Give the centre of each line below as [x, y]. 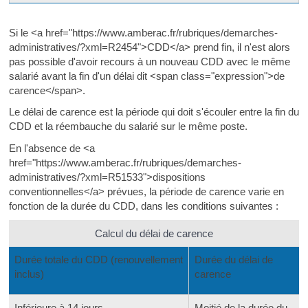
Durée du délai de [233, 260]
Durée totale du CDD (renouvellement [98, 260]
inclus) [29, 274]
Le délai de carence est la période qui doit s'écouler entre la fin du [154, 112]
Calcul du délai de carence [154, 233]
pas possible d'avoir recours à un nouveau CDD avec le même [149, 61]
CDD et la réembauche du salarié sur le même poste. [128, 126]
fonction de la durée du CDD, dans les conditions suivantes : [143, 206]
